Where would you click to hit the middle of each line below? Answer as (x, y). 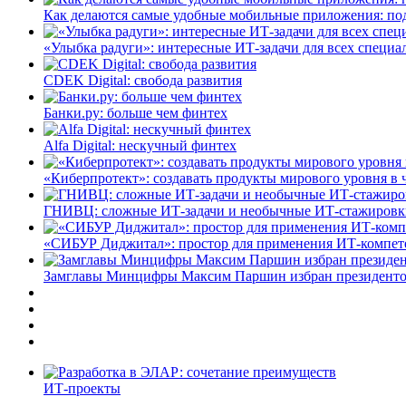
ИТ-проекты (82, 388)
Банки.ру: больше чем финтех (135, 112)
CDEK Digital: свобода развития (143, 80)
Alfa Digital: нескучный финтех (140, 145)
